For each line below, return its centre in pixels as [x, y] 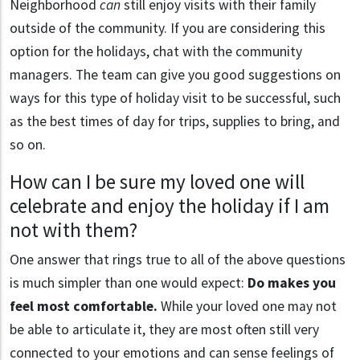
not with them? [74, 230]
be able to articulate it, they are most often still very [164, 330]
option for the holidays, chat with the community [156, 52]
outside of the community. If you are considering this [168, 29]
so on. [28, 145]
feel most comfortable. [84, 307]
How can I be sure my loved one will [157, 182]
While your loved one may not [247, 307]
